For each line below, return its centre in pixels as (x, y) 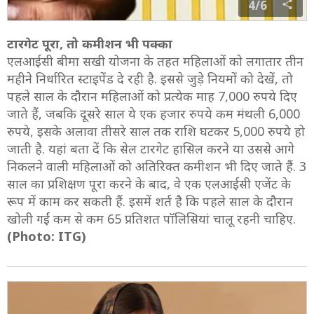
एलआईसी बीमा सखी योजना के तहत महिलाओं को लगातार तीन (155, 61)
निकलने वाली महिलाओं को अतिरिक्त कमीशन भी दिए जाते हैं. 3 (157, 166)
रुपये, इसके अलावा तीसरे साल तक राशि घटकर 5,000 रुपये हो (156, 131)
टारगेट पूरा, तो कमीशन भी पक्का (91, 44)
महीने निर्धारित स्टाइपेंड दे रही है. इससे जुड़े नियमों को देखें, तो (150, 79)
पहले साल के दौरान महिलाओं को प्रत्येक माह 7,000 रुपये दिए (152, 96)
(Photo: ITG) (47, 237)
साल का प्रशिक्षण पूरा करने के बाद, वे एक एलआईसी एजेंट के (149, 184)
